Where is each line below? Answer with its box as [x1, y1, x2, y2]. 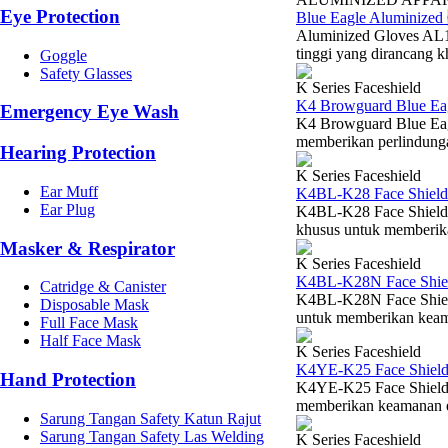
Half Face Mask [40, 332, 141, 350]
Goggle [40, 46, 87, 64]
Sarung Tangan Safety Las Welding [40, 427, 264, 445]
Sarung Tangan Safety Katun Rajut [40, 409, 261, 427]
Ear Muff [40, 182, 98, 200]
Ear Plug [40, 200, 95, 218]
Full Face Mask [40, 314, 138, 332]
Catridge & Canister [40, 278, 166, 296]
